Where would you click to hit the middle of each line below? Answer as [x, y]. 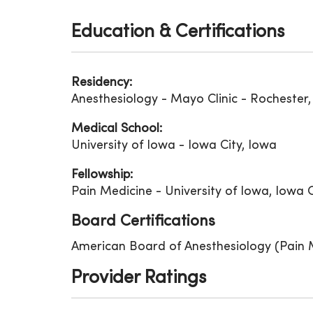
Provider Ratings [139, 278]
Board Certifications [143, 222]
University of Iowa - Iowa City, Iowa [174, 146]
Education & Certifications [178, 32]
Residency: [102, 83]
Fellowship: [102, 175]
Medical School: [117, 129]
